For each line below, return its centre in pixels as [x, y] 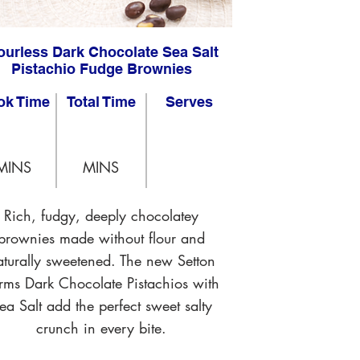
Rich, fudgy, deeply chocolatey [101, 215]
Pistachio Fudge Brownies [101, 69]
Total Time [101, 102]
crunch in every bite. [101, 328]
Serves [189, 102]
